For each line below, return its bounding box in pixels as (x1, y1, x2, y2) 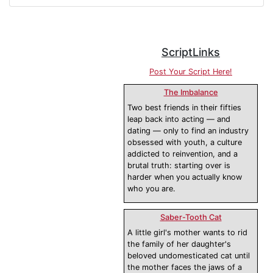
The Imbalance (163, 88, 218, 97)
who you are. (127, 184, 175, 194)
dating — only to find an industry (127, 126, 249, 136)
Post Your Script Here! (149, 67, 232, 77)
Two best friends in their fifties (127, 103, 241, 113)
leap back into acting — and (127, 115, 230, 124)
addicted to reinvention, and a (127, 149, 238, 159)
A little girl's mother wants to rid (127, 228, 247, 238)
